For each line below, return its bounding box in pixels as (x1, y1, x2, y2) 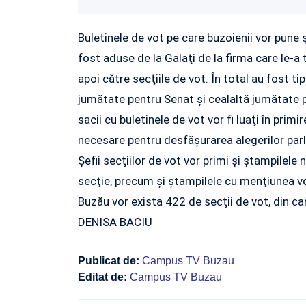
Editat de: (78, 270, 130, 283)
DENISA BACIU (78, 214, 152, 229)
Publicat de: (78, 254, 142, 266)
